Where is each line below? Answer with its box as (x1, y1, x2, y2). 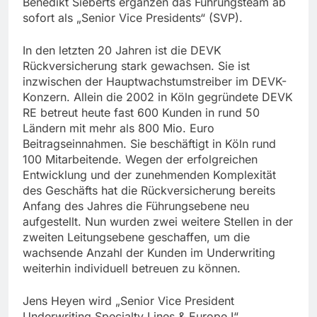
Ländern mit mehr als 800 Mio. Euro (23, 121, 214, 136)
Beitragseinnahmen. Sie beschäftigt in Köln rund (23, 137, 276, 151)
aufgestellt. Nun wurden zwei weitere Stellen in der (23, 214, 293, 229)
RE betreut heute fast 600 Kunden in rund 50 (23, 105, 260, 120)
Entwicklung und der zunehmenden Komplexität (23, 168, 276, 183)
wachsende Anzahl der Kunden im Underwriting (23, 246, 275, 260)
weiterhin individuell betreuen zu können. (23, 261, 241, 276)
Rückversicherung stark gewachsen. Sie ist (23, 59, 250, 74)
